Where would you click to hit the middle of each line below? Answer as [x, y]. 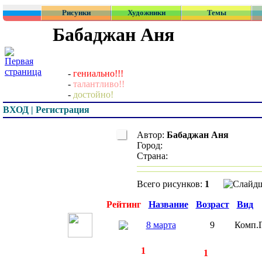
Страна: [154, 156]
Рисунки [76, 13]
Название [168, 204]
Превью [84, 204]
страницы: [92, 253]
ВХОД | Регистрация [46, 110]
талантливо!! [99, 84]
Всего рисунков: [171, 184]
